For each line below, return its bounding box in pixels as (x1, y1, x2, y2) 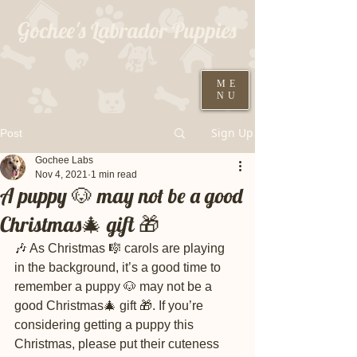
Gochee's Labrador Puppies (17, 17, 237, 44)
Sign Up (211, 125, 253, 140)
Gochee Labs (35, 155, 93, 166)
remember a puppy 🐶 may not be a (14, 280, 215, 293)
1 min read (91, 169, 137, 180)
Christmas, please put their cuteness (14, 337, 222, 351)
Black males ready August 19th (18, 124, 237, 138)
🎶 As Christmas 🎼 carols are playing (14, 241, 228, 255)
